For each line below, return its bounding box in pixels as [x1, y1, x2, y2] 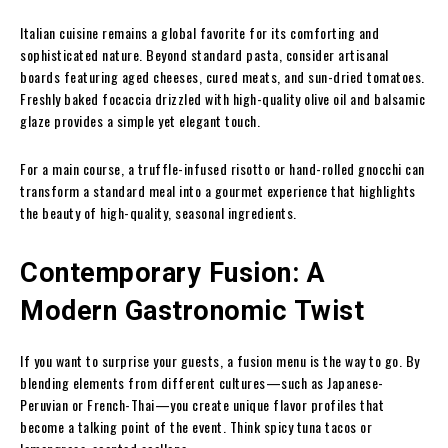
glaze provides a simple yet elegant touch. [20, 110, 264, 132]
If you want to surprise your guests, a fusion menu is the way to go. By [20, 350, 420, 372]
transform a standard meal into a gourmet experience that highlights [20, 180, 416, 202]
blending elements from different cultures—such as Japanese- [20, 372, 384, 394]
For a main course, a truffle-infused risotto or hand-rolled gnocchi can [20, 158, 425, 180]
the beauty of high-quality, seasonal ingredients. [20, 202, 297, 224]
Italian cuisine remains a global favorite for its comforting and [20, 22, 379, 44]
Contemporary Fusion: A [20, 257, 325, 290]
